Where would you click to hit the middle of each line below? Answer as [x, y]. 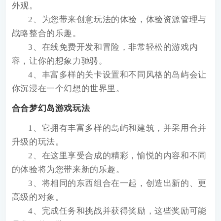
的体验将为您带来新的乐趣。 [68, 169]
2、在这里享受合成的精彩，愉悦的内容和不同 [117, 155]
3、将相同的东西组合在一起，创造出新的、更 [117, 183]
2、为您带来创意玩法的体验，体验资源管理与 [117, 19]
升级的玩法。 [38, 142]
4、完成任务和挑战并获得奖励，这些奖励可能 [117, 211]
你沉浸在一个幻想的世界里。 [68, 88]
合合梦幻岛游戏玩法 [51, 108]
